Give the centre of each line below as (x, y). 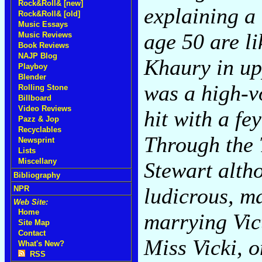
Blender (32, 77)
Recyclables (40, 130)
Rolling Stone (43, 87)
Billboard (35, 98)
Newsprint (36, 140)
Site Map (34, 223)
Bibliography (37, 175)
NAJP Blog (38, 56)
